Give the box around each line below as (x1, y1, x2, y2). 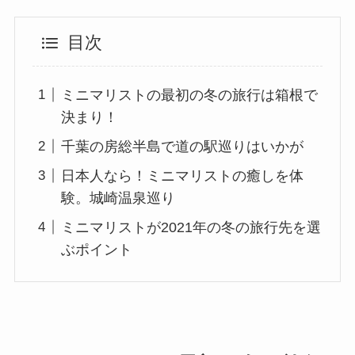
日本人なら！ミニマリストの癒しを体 (61, 167, 304, 184)
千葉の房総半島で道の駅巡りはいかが (61, 138, 304, 155)
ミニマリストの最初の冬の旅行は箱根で (61, 86, 319, 103)
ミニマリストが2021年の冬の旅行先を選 (61, 219, 322, 235)
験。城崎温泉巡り (61, 189, 176, 206)
